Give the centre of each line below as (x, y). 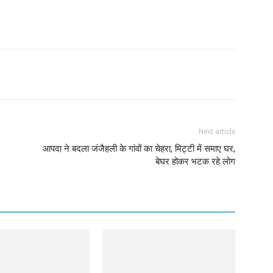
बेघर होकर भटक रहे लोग (195, 161)
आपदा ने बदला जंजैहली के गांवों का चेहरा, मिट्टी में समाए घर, (139, 149)
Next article (217, 132)
